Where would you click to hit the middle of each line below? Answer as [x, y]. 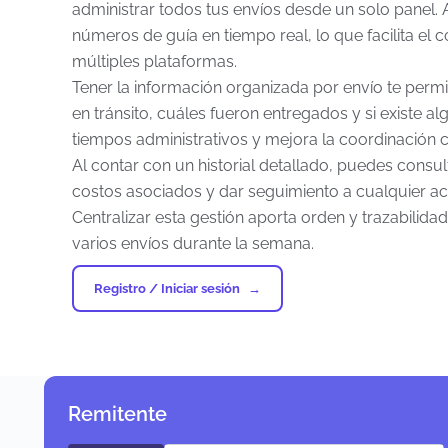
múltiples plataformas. [154, 61]
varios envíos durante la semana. [193, 243]
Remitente [117, 414]
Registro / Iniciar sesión [167, 288]
